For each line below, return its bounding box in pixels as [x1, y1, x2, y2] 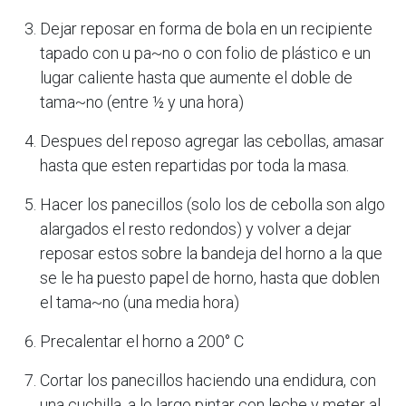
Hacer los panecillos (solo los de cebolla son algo [40, 194, 385, 214]
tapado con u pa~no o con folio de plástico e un [40, 43, 371, 63]
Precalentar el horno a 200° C [40, 331, 244, 351]
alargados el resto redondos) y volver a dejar [40, 218, 352, 238]
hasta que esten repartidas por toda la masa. [40, 155, 349, 175]
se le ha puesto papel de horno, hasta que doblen [40, 267, 380, 287]
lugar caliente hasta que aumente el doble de [40, 67, 353, 87]
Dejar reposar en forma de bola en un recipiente [40, 18, 372, 38]
